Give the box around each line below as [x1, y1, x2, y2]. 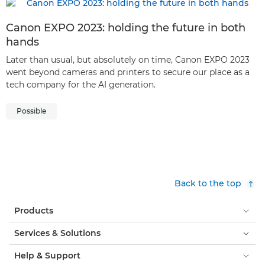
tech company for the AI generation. [6, 79, 156, 91]
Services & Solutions [14, 228, 101, 239]
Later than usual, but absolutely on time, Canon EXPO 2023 [6, 54, 250, 66]
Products [14, 205, 53, 216]
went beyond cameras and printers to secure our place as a [6, 67, 250, 78]
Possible [17, 106, 46, 116]
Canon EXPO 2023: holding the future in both [6, 21, 245, 35]
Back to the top [174, 178, 241, 189]
